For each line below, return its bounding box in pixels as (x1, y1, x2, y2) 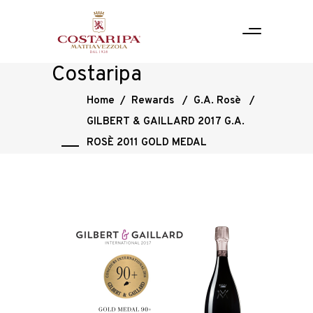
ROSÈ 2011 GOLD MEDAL (87, 136, 207, 150)
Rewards (131, 94, 174, 108)
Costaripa (52, 62, 142, 88)
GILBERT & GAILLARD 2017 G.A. (87, 115, 245, 129)
